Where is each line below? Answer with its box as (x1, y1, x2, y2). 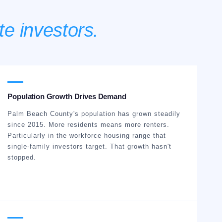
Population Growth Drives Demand (7, 92, 126, 101)
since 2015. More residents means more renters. (7, 121, 170, 128)
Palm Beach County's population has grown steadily (7, 110, 181, 117)
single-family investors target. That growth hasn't (7, 143, 172, 150)
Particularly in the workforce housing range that (7, 132, 166, 139)
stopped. (7, 154, 37, 161)
